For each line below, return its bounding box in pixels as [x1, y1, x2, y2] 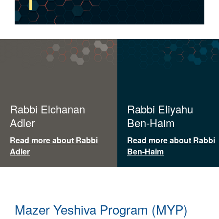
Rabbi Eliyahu [127, 101, 193, 116]
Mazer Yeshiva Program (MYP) [15, 200, 188, 218]
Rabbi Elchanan [10, 101, 85, 116]
